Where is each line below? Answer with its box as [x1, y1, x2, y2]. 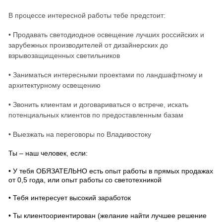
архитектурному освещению [8, 81, 101, 89]
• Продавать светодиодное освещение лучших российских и [8, 31, 204, 39]
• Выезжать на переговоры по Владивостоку [8, 130, 151, 138]
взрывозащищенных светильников [8, 52, 120, 59]
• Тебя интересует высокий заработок [8, 194, 131, 202]
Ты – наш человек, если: [8, 149, 88, 157]
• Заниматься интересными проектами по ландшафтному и [8, 71, 203, 79]
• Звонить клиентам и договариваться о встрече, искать [8, 101, 188, 109]
